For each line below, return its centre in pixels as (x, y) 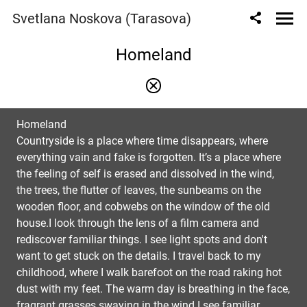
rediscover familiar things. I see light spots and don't (142, 240)
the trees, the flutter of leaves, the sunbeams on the (139, 190)
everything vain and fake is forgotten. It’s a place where (149, 157)
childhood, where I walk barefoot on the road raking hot (149, 272)
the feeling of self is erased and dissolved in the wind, (145, 174)
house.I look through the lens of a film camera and (138, 223)
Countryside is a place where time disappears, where (142, 141)
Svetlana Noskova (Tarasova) (102, 19)
